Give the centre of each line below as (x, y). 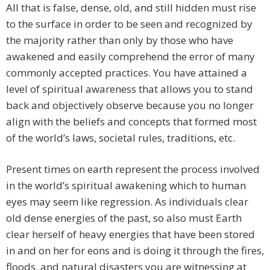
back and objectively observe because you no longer (130, 105)
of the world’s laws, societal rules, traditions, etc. (121, 138)
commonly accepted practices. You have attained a (127, 73)
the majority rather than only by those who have (120, 40)
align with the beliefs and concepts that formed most (131, 122)
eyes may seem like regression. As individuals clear (127, 202)
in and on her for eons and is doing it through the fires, (135, 251)
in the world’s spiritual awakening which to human (126, 186)
